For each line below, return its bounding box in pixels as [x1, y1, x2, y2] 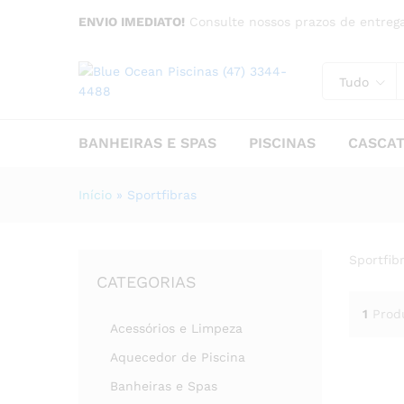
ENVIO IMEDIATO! [78, 14, 185, 29]
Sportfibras [127, 188, 197, 202]
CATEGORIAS [96, 272, 197, 291]
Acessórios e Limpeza [110, 321, 243, 335]
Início [78, 188, 112, 202]
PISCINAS [249, 134, 316, 151]
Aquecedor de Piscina [110, 350, 245, 364]
